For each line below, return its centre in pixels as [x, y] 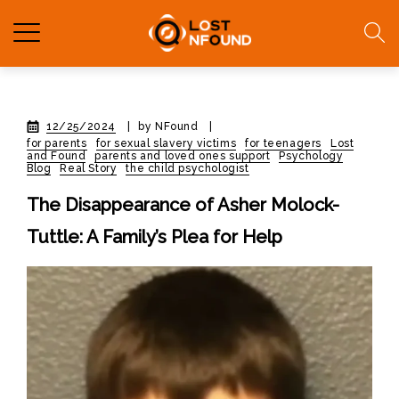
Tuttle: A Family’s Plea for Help [155, 237]
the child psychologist [187, 168]
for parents [57, 143]
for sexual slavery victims [166, 143]
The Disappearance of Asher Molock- [183, 205]
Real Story [89, 168]
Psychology [311, 156]
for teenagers [284, 143]
